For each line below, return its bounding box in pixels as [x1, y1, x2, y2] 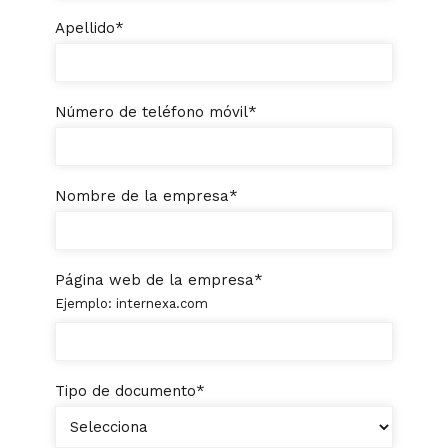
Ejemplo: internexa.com [55, 295, 208, 311]
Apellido [55, 18, 115, 37]
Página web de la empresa [55, 270, 254, 289]
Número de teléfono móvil [55, 102, 248, 121]
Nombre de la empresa [55, 186, 229, 205]
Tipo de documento [55, 381, 196, 400]
